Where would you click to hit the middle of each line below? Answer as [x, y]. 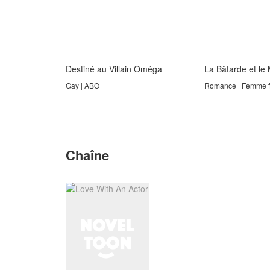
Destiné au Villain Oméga [114, 69]
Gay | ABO [83, 86]
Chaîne [87, 155]
